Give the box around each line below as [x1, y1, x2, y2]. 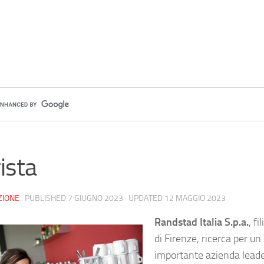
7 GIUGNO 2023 [68, 193, 123, 203]
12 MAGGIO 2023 [164, 193, 226, 203]
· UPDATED [123, 193, 164, 203]
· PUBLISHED [21, 193, 68, 203]
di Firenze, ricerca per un [154, 232, 261, 245]
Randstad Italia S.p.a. [154, 216, 249, 229]
